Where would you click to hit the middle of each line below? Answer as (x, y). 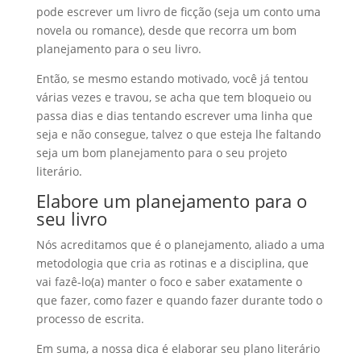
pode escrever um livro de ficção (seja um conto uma (178, 12)
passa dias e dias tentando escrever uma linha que (174, 116)
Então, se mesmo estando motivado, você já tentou (172, 79)
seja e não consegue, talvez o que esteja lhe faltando (178, 134)
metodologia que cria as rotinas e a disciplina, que (172, 263)
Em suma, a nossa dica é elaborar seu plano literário (178, 349)
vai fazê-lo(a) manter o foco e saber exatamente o (169, 282)
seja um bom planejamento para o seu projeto (161, 153)
